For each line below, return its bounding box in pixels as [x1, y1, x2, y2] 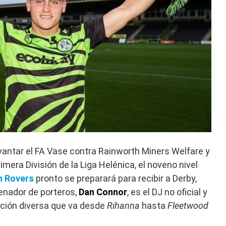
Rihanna [107, 200, 140, 211]
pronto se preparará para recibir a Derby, [34, 173, 197, 184]
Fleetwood [167, 200, 208, 211]
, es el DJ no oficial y [127, 187, 207, 198]
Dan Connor [79, 187, 127, 198]
